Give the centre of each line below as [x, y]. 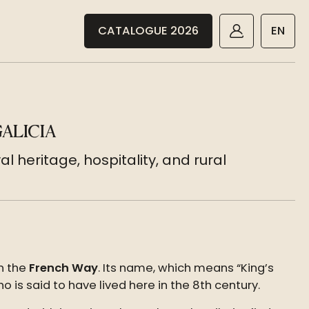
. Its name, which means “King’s [186, 268]
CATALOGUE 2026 [148, 31]
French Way [63, 268]
